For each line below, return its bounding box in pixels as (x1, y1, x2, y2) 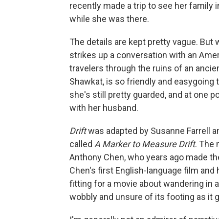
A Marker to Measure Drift (94, 138, 195, 149)
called (69, 138, 94, 149)
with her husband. (69, 102, 138, 113)
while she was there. (69, 13, 149, 24)
